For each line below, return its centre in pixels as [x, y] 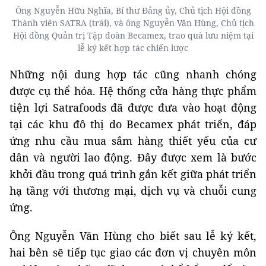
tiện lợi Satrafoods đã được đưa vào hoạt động [133, 107]
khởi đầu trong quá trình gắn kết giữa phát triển [133, 174]
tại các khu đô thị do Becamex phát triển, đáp [133, 124]
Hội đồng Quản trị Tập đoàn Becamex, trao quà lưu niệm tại [133, 35]
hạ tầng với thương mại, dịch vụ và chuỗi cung [133, 190]
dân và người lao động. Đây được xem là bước [133, 157]
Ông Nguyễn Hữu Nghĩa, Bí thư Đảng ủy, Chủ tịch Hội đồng [133, 10]
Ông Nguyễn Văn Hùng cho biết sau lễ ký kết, [133, 235]
